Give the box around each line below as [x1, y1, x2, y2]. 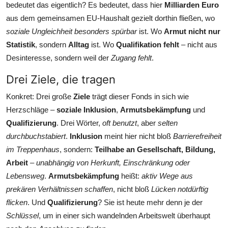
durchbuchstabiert [6, 131, 66, 140]
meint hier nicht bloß [102, 131, 173, 140]
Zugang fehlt [111, 53, 152, 62]
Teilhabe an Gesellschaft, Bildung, [95, 145, 215, 154]
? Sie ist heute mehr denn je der [98, 197, 203, 207]
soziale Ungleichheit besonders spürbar [6, 26, 137, 36]
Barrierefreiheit [173, 131, 221, 140]
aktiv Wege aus [141, 171, 193, 180]
